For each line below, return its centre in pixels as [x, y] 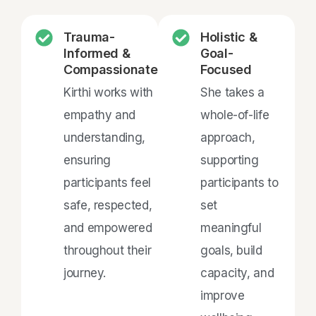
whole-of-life [235, 115]
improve [223, 295]
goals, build [231, 250]
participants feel [107, 182]
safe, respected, [108, 205]
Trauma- [89, 37]
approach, [228, 137]
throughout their [108, 250]
